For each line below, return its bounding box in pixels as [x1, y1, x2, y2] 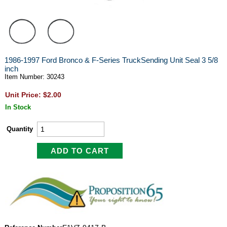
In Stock [5, 103, 31, 111]
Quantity [6, 125, 33, 133]
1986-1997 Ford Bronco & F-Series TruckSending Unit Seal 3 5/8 [4, 56, 218, 64]
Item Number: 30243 [4, 73, 64, 81]
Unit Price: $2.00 [5, 91, 61, 99]
